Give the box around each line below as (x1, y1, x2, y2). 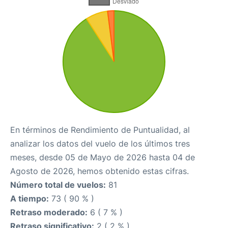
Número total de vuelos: (10, 180, 106, 190)
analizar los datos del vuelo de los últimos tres (10, 138, 190, 149)
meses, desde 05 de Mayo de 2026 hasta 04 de (10, 152, 195, 163)
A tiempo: (10, 193, 49, 204)
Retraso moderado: (10, 207, 88, 218)
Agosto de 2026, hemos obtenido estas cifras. (10, 166, 189, 177)
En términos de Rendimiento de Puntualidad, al (10, 125, 190, 135)
